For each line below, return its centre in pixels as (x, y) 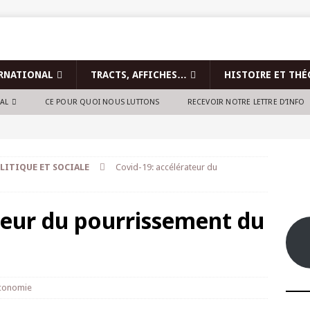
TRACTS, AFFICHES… (139, 75)
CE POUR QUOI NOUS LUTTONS (102, 102)
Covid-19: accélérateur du (166, 167)
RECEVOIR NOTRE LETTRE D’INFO (246, 102)
